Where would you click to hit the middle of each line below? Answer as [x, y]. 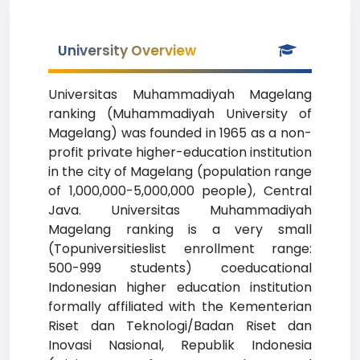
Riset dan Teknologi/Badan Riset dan [180, 326]
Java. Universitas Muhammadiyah [180, 210]
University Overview [127, 51]
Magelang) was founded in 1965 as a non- [180, 133]
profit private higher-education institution [180, 152]
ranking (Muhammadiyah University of [180, 114]
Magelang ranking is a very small [180, 229]
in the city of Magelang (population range [180, 172]
